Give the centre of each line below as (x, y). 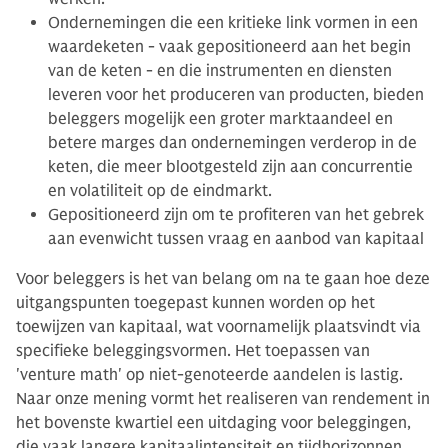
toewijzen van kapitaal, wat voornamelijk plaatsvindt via (218, 326)
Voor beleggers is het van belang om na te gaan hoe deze (223, 278)
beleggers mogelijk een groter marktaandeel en (220, 118)
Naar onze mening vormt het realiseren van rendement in (223, 398)
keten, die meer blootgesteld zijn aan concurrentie (230, 166)
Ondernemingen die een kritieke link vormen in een (233, 22)
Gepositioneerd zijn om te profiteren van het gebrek (236, 214)
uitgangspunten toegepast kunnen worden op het (195, 302)
